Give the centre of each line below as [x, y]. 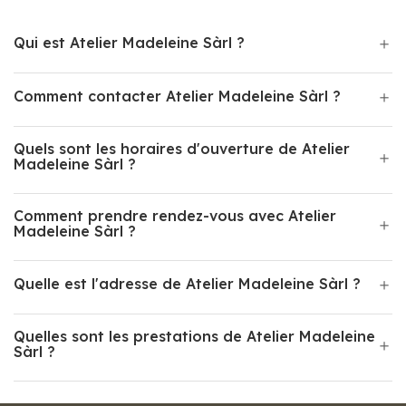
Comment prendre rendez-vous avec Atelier [175, 216]
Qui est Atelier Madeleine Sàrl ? [129, 43]
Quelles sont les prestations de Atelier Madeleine [194, 336]
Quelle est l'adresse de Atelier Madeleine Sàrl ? [187, 284]
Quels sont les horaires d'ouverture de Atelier [182, 149]
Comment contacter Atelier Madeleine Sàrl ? [177, 96]
